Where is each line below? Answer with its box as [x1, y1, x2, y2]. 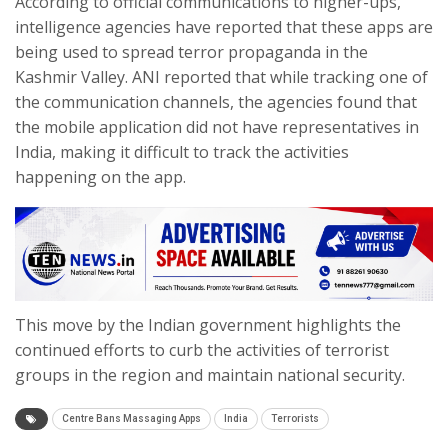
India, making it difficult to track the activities [15, 140, 349, 163]
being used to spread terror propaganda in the [15, 40, 368, 63]
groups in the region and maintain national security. [15, 363, 405, 386]
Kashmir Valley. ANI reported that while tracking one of [15, 65, 428, 88]
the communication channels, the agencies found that [15, 90, 417, 113]
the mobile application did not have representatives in [15, 115, 419, 138]
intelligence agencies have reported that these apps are [15, 15, 433, 38]
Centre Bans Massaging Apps [62, 412, 201, 424]
